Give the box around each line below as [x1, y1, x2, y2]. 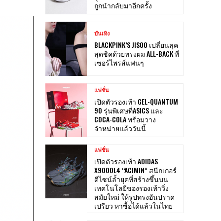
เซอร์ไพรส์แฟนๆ [94, 57, 144, 68]
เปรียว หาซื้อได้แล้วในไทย [94, 200, 173, 211]
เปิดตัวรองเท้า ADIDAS [94, 155, 158, 166]
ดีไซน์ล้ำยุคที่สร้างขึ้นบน [94, 173, 168, 184]
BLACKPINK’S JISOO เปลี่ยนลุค [94, 39, 178, 50]
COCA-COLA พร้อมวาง [94, 113, 156, 124]
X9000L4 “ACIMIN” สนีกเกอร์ [94, 164, 177, 175]
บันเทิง [94, 30, 110, 37]
